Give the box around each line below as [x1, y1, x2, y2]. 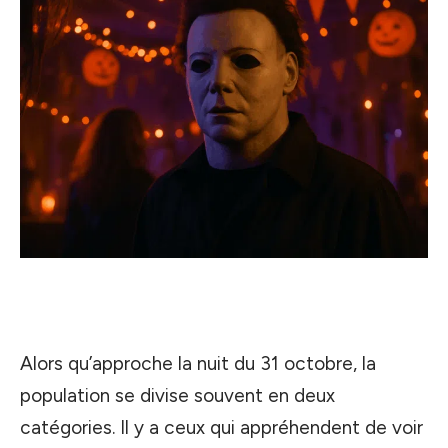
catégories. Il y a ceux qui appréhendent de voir [20, 416, 423, 439]
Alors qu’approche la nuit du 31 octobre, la [20, 352, 376, 375]
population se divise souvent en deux [20, 384, 335, 407]
